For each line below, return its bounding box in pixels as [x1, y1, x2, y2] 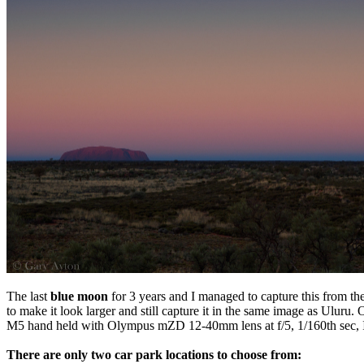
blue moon [50, 289, 108, 304]
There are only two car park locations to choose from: [6, 348, 301, 362]
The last [6, 289, 50, 304]
